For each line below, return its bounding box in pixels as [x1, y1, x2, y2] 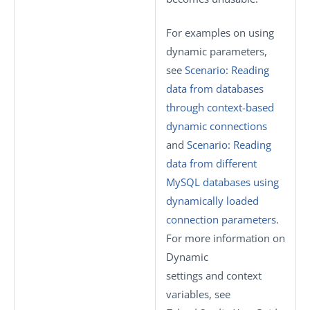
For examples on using [166, 26, 274, 39]
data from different [166, 156, 257, 170]
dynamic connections [166, 119, 267, 133]
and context [203, 268, 262, 282]
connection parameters [166, 212, 276, 226]
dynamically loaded [166, 194, 259, 208]
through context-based [166, 100, 274, 114]
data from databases [166, 82, 264, 95]
